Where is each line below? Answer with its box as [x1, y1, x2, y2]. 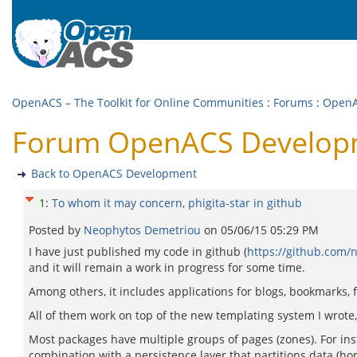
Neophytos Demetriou [84, 222, 204, 237]
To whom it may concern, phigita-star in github [52, 195, 302, 210]
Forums [273, 95, 313, 110]
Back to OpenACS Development [31, 166, 197, 181]
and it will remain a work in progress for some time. [29, 260, 305, 275]
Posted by [29, 222, 84, 237]
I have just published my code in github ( [29, 244, 247, 259]
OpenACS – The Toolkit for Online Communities [12, 95, 264, 110]
